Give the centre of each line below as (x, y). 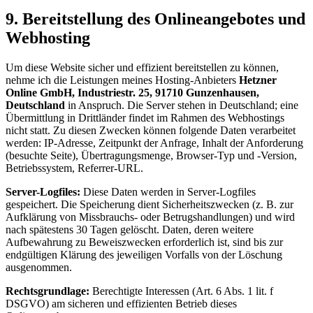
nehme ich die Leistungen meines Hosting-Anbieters (121, 80)
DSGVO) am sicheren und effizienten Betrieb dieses (121, 304)
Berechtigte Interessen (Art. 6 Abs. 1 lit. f (181, 291)
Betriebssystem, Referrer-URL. (74, 168)
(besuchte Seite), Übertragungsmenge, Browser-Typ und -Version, (151, 156)
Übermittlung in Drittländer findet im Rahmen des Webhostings (145, 118)
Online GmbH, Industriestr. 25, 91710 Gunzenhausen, (132, 93)
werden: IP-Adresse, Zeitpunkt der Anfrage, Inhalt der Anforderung (154, 143)
